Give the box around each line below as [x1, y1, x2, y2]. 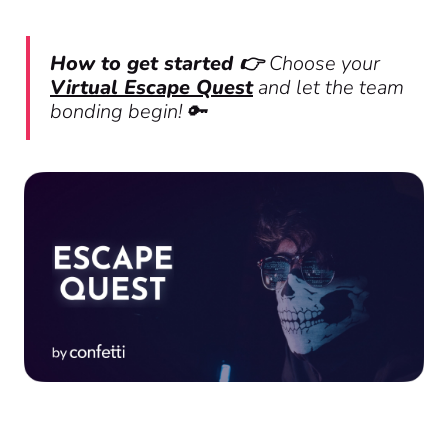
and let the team [253, 74, 404, 101]
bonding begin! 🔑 [50, 98, 207, 125]
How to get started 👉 [50, 50, 269, 77]
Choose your [269, 50, 380, 77]
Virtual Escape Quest [50, 74, 253, 101]
